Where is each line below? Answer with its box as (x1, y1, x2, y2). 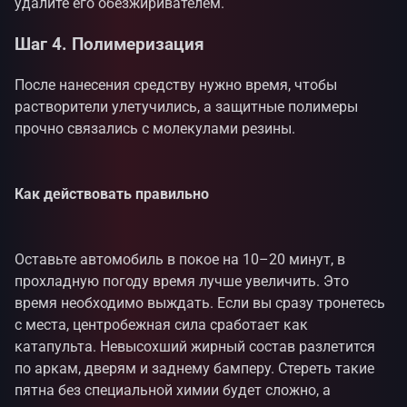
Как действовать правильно (15, 184, 209, 203)
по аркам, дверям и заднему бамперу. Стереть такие (15, 359, 374, 377)
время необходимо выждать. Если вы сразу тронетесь (15, 293, 385, 312)
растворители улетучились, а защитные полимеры (15, 97, 358, 115)
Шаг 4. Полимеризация (15, 35, 204, 55)
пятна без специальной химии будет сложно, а (15, 381, 331, 399)
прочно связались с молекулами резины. (15, 119, 295, 137)
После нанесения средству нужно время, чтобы (15, 75, 337, 94)
